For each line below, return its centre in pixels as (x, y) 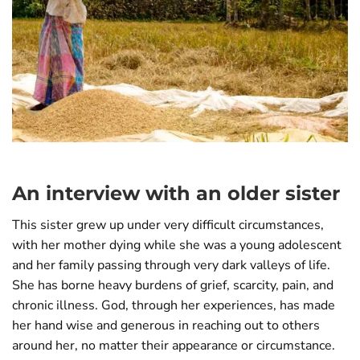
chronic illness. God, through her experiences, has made (174, 305)
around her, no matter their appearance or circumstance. (174, 345)
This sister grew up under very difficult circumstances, (168, 225)
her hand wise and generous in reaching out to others (166, 325)
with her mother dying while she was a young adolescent (177, 245)
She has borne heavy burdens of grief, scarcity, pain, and (173, 285)
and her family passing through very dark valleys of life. (171, 265)
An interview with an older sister (176, 193)
